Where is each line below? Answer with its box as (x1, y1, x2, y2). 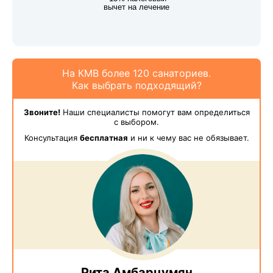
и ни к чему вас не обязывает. (127, 133, 249, 143)
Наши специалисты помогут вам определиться (60, 107, 250, 118)
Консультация (24, 133, 80, 143)
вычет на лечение (104, 3, 169, 12)
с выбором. (114, 117, 159, 127)
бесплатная (79, 133, 128, 143)
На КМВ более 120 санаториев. (62, 67, 211, 80)
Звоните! (23, 107, 60, 118)
